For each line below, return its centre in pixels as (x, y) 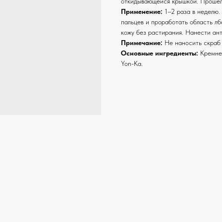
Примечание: (142, 43)
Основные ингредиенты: (160, 53)
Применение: (142, 11)
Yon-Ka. (132, 63)
